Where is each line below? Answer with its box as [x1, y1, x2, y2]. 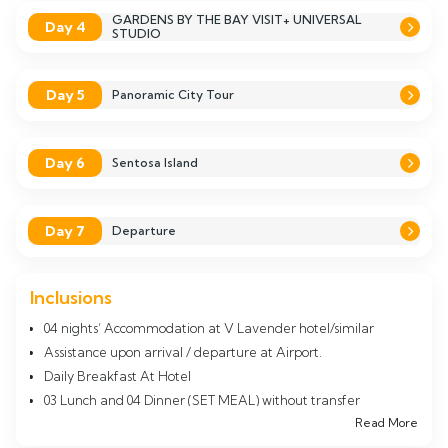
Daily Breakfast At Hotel [44, 368, 191, 384]
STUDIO [112, 26, 162, 41]
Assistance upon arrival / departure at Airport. [44, 344, 322, 360]
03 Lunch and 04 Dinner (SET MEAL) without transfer [44, 392, 360, 408]
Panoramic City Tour [112, 87, 235, 102]
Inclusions [30, 286, 112, 309]
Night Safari [44, 416, 121, 432]
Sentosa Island [112, 155, 199, 170]
